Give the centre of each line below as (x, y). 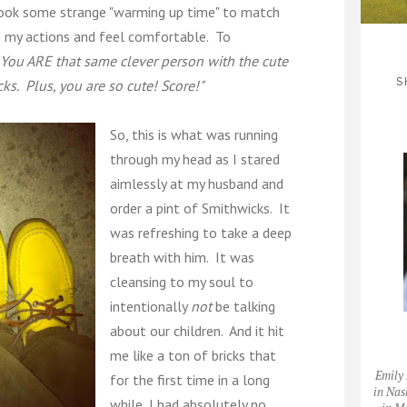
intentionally (150, 306)
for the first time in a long (190, 380)
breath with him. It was (182, 257)
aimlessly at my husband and (197, 184)
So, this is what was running (194, 134)
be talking (243, 306)
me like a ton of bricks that (193, 355)
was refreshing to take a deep (201, 233)
